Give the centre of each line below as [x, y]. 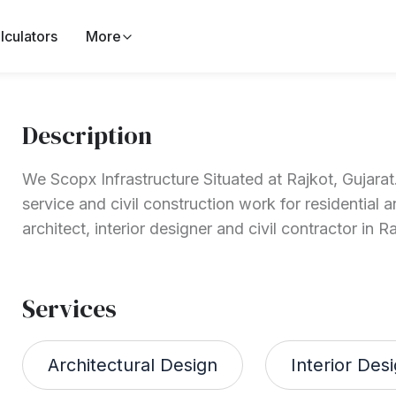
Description [87, 135]
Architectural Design [133, 365]
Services [69, 308]
